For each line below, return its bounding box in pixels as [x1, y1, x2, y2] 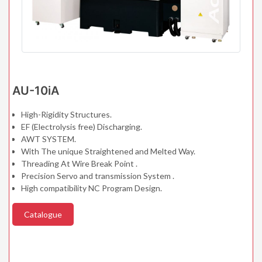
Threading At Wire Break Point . [21, 158, 137, 168]
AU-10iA [12, 83, 59, 98]
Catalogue [24, 209, 62, 219]
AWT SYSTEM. [21, 133, 76, 144]
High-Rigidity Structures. [21, 109, 112, 119]
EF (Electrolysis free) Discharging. [21, 121, 142, 132]
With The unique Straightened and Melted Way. [21, 146, 195, 156]
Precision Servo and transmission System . [21, 170, 174, 181]
